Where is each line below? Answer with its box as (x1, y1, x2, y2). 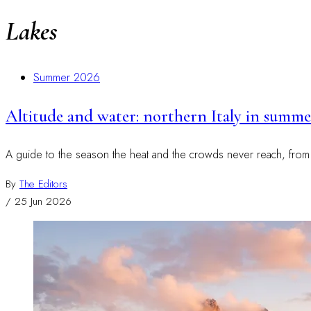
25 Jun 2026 (15, 193, 72, 209)
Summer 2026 (33, 69, 100, 86)
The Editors (19, 176, 67, 192)
